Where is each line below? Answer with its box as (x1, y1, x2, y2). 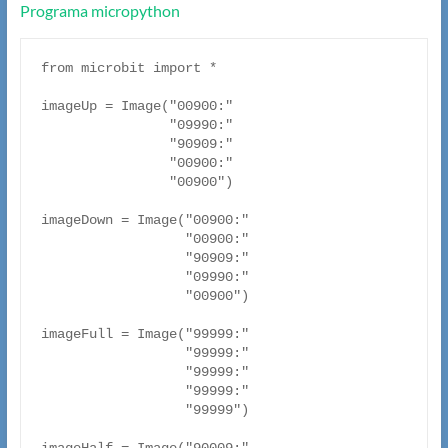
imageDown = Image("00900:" (40, 212, 249, 229)
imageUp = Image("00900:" (40, 98, 233, 115)
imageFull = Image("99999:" (40, 326, 249, 343)
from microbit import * (40, 60, 217, 77)
